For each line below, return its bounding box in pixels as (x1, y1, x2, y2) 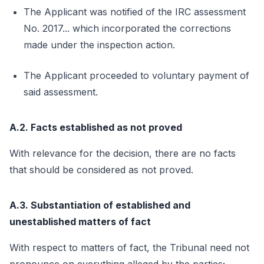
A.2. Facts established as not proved (9, 121, 182, 133)
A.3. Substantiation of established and (9, 199, 190, 211)
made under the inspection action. (24, 39, 175, 51)
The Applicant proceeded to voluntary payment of (24, 70, 249, 81)
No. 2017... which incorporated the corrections (24, 22, 231, 34)
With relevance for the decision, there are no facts (9, 147, 236, 159)
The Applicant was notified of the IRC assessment (24, 6, 246, 18)
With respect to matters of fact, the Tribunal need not (9, 242, 249, 253)
